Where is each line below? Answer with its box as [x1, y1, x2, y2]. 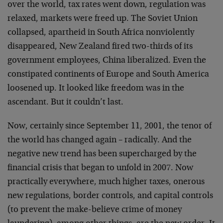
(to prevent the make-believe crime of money [7, 205, 182, 215]
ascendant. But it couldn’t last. [7, 98, 123, 107]
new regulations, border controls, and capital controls [7, 191, 213, 201]
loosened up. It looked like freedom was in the [7, 84, 184, 93]
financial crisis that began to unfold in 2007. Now [7, 163, 193, 173]
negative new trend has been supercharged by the [7, 149, 197, 159]
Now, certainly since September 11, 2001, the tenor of [7, 121, 212, 131]
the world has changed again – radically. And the [7, 135, 192, 145]
